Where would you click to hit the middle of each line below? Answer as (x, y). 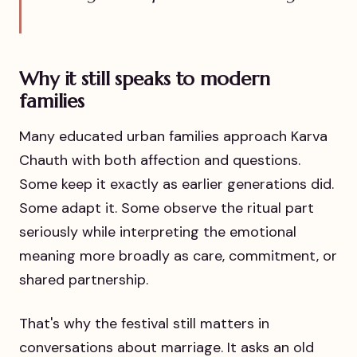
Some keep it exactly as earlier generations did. (177, 184)
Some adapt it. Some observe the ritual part (167, 208)
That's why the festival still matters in (144, 323)
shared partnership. (84, 279)
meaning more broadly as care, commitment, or (178, 255)
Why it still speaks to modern (145, 79)
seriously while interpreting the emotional (158, 231)
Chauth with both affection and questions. (160, 160)
